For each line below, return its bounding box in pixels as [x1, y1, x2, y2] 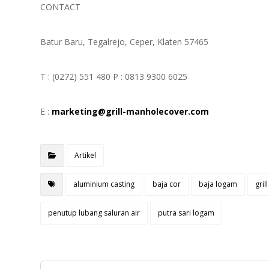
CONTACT [40, 1, 81, 13]
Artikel [74, 150, 97, 161]
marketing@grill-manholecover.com [52, 106, 210, 118]
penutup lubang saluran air [48, 208, 141, 219]
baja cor [153, 179, 181, 190]
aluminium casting [73, 179, 135, 190]
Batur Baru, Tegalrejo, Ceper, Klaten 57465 [40, 36, 209, 48]
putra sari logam [158, 208, 215, 219]
